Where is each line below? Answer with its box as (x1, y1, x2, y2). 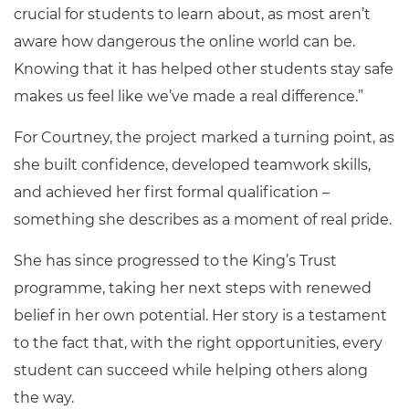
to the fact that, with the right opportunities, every (14, 334, 383, 351)
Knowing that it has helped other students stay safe (14, 60, 393, 78)
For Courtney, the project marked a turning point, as (14, 129, 394, 146)
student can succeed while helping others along (14, 362, 368, 379)
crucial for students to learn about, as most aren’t (14, 5, 371, 23)
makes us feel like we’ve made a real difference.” (14, 88, 363, 105)
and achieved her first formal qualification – (14, 184, 330, 201)
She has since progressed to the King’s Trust (14, 252, 337, 269)
